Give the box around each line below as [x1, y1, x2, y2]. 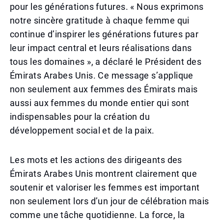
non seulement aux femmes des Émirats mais [10, 84, 198, 94]
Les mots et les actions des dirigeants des [10, 155, 182, 165]
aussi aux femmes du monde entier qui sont [10, 98, 190, 108]
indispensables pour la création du [10, 111, 150, 122]
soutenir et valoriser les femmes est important [10, 182, 200, 192]
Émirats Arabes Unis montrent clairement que [10, 168, 197, 179]
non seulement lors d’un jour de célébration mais [10, 196, 209, 206]
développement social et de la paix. [10, 125, 155, 136]
